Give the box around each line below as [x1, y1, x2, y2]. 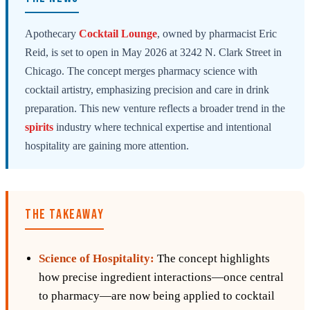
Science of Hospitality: [39, 252, 154, 266]
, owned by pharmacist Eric [157, 28, 277, 40]
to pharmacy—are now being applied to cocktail [39, 289, 275, 303]
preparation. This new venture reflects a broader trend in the [25, 102, 285, 115]
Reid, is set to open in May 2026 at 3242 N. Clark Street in [25, 46, 282, 59]
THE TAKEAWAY [25, 206, 104, 224]
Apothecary [25, 28, 79, 40]
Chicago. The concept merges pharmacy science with [25, 65, 257, 77]
